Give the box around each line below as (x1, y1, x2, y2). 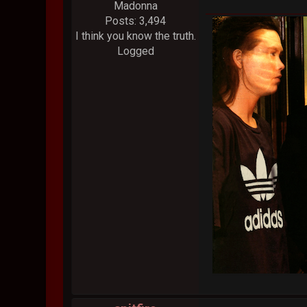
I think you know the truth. (75, 29, 196, 43)
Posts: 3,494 (105, 14, 167, 28)
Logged (116, 45, 154, 58)
